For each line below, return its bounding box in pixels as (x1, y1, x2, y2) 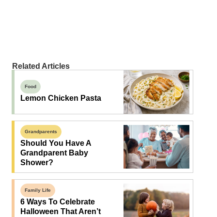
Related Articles (12, 62, 70, 70)
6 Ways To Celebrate (20, 198, 95, 206)
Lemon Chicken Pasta (20, 94, 101, 103)
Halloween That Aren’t (20, 207, 101, 216)
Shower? (20, 158, 53, 167)
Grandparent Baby (20, 149, 88, 157)
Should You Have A (20, 139, 91, 148)
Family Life (24, 187, 51, 193)
